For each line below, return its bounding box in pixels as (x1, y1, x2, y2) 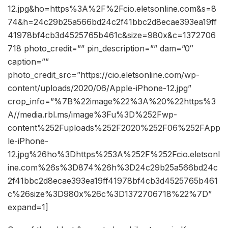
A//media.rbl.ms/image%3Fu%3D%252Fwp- (8, 109, 177, 120)
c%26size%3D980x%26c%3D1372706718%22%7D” (8, 189, 212, 199)
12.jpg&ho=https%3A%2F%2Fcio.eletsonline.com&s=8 (8, 4, 216, 14)
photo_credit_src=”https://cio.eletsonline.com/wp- (8, 70, 199, 80)
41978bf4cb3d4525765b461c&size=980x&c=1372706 (8, 30, 216, 41)
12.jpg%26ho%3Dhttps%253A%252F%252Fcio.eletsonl (8, 149, 220, 160)
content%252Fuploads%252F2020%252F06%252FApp (8, 123, 220, 133)
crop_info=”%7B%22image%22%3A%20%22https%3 (8, 96, 216, 107)
